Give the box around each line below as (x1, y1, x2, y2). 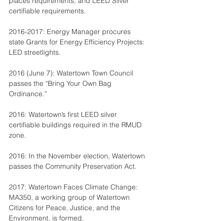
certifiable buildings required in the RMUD (9, 120, 144, 129)
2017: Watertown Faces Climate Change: (9, 183, 140, 191)
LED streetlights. (9, 48, 61, 57)
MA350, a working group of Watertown (9, 193, 132, 202)
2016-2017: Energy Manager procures (9, 27, 133, 36)
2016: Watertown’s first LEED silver (9, 110, 119, 119)
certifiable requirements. (9, 6, 86, 15)
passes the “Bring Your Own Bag (9, 79, 113, 88)
